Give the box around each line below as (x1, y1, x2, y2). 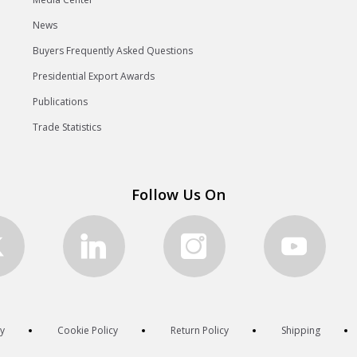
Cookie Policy (57, 324, 118, 338)
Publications (33, 95, 88, 109)
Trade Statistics (33, 120, 102, 135)
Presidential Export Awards (33, 69, 155, 84)
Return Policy (170, 324, 229, 338)
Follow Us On (131, 184, 226, 205)
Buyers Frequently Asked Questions (33, 44, 194, 58)
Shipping (280, 324, 320, 338)
